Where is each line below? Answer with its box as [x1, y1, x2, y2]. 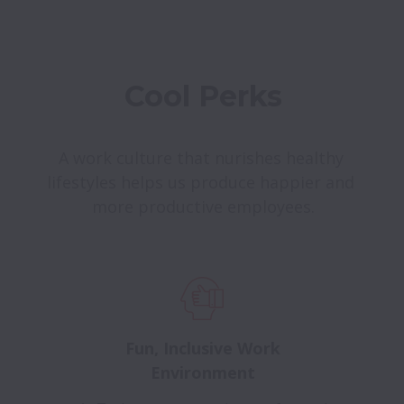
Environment [151, 361, 255, 383]
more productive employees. [91, 195, 315, 217]
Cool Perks [124, 78, 282, 114]
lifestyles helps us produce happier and [47, 170, 354, 193]
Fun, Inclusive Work [125, 336, 280, 359]
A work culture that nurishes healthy [58, 146, 344, 169]
